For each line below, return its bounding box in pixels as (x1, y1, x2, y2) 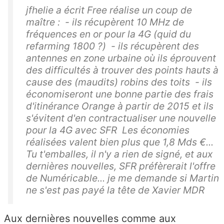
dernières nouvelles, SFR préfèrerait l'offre (26, 160, 215, 172)
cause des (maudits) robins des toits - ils (26, 76, 212, 88)
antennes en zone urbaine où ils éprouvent (26, 52, 216, 64)
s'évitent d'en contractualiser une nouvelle (26, 112, 216, 124)
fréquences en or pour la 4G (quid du (26, 28, 191, 40)
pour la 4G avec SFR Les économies (26, 124, 189, 136)
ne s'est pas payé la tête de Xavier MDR (26, 184, 204, 196)
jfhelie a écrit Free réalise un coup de (26, 4, 192, 16)
